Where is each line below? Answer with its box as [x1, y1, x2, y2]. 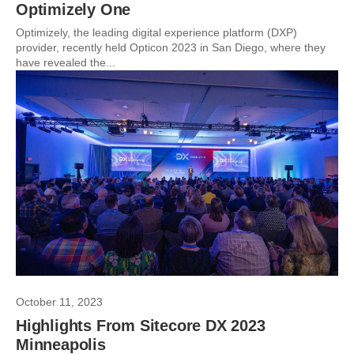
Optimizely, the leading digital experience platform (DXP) [16, 26, 297, 39]
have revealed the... [16, 56, 115, 69]
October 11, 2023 [16, 296, 103, 308]
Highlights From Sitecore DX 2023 [16, 317, 265, 334]
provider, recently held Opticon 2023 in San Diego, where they [16, 41, 326, 54]
